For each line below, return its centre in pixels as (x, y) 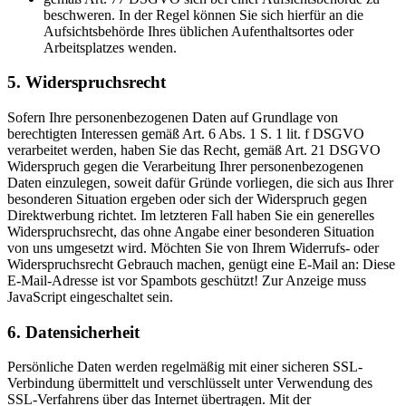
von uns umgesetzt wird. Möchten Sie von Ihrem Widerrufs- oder (193, 247)
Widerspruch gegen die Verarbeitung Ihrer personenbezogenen (185, 166)
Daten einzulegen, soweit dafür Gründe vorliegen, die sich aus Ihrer (200, 182)
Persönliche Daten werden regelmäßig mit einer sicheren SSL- (185, 367)
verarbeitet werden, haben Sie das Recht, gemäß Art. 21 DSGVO (194, 150)
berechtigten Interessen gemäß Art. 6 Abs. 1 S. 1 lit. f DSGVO (186, 133)
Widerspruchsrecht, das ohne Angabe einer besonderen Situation (191, 231)
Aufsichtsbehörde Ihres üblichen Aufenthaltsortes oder (198, 31)
